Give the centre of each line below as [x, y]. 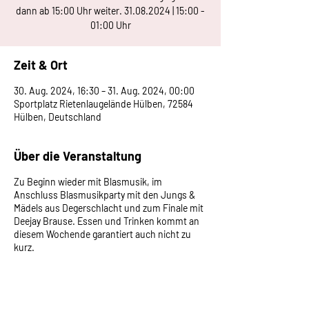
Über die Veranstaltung [78, 156]
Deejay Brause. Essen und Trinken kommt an [107, 221]
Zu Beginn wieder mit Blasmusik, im [88, 182]
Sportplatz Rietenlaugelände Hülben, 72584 [103, 104]
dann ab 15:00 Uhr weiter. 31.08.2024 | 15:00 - [110, 11]
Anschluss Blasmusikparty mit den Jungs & [104, 195]
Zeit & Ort [41, 65]
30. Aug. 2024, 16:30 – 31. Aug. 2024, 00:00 [104, 91]
